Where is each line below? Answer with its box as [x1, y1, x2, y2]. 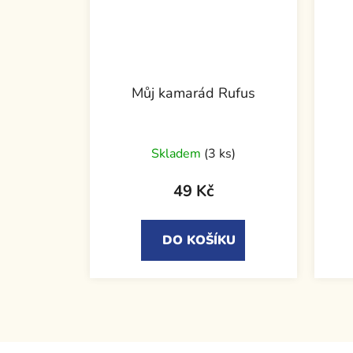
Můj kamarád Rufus [131, 83, 255, 102]
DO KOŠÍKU [162, 231, 236, 249]
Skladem [150, 144, 204, 162]
